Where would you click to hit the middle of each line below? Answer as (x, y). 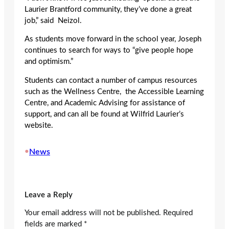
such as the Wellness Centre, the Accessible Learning (114, 91)
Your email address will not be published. (93, 213)
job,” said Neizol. (53, 20)
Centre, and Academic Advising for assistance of (105, 103)
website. (39, 125)
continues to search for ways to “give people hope (109, 51)
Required (178, 213)
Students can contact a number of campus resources (111, 80)
